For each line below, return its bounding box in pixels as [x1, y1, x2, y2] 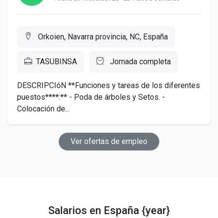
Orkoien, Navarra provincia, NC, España [36, 32, 168, 41]
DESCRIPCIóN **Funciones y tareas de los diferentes [17, 80, 200, 90]
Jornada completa [108, 56, 171, 66]
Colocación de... [17, 104, 70, 113]
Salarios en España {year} [48, 204, 170, 217]
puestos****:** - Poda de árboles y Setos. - [17, 92, 165, 102]
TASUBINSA [36, 56, 77, 66]
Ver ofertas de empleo [71, 136, 147, 146]
